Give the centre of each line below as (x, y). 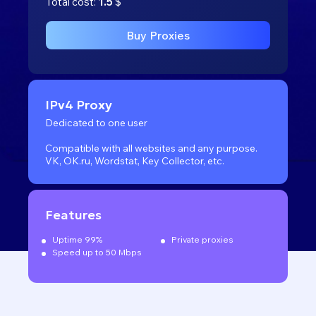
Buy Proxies (158, 35)
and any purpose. (217, 148)
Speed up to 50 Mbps (97, 252)
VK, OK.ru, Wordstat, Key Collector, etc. (135, 161)
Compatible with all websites (110, 148)
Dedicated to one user (96, 123)
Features (73, 215)
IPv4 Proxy (79, 105)
